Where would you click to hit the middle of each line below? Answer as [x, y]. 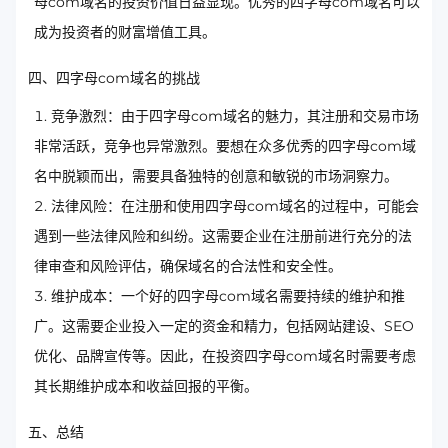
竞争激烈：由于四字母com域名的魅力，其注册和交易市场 [235, 116]
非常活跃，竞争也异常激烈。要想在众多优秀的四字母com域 [225, 146]
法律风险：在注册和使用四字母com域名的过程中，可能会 [235, 206]
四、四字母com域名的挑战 [114, 78]
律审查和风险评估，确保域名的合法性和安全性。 [188, 266]
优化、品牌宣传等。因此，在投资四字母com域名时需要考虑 [225, 356]
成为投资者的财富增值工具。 [125, 32]
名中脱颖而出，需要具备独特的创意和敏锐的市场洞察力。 [216, 176]
